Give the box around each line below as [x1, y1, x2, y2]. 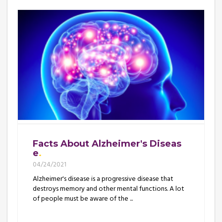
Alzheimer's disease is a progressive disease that [33, 173, 173, 185]
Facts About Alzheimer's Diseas [33, 138, 181, 149]
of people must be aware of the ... [33, 193, 133, 205]
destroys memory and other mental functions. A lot [33, 183, 184, 195]
